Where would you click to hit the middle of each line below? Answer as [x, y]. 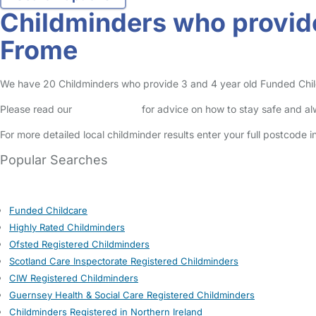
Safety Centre [107, 109]
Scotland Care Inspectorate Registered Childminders [124, 261]
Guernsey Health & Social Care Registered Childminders [132, 295]
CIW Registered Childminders [74, 278]
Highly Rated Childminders [67, 227]
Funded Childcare [48, 210]
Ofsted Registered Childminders [79, 244]
